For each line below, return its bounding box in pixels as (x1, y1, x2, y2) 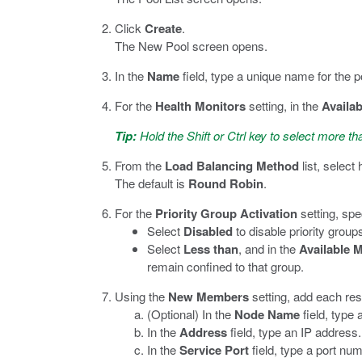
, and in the (238, 240, 299, 257)
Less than (183, 240, 238, 258)
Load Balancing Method (165, 157, 299, 175)
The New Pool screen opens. (115, 37, 267, 54)
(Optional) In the (147, 305, 234, 322)
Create (145, 19, 182, 37)
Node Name (234, 305, 300, 323)
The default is (115, 175, 188, 192)
